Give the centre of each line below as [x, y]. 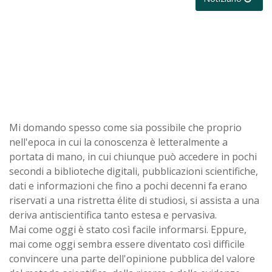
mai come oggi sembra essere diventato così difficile [127, 244]
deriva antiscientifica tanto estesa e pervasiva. [113, 215]
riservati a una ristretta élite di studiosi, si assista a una [134, 200]
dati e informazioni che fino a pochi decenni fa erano [128, 185]
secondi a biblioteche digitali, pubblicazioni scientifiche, [134, 171]
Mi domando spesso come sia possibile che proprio [125, 127]
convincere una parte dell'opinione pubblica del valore [132, 258]
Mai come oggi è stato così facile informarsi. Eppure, [128, 229]
